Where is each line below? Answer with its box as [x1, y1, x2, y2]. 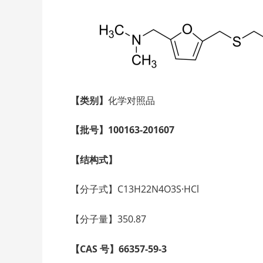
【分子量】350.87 [70, 212, 146, 225]
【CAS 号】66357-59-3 [70, 242, 167, 255]
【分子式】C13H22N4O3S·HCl [70, 183, 199, 196]
